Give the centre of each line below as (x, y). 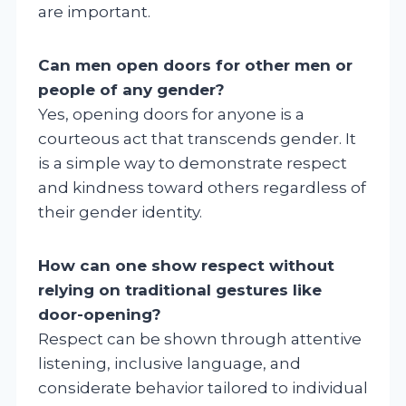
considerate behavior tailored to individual (203, 387)
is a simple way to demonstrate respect (193, 163)
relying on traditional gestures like (180, 290)
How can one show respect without (186, 265)
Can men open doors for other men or (195, 65)
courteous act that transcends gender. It (197, 138)
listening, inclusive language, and (169, 363)
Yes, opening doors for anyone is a (171, 114)
